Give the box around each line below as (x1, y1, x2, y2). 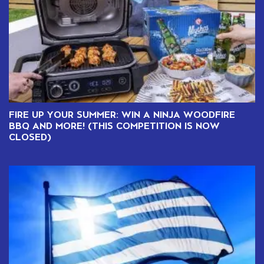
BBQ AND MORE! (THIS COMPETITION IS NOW (9, 120, 220, 131)
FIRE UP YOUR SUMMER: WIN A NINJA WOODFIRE (9, 108, 235, 120)
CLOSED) (9, 131, 51, 142)
